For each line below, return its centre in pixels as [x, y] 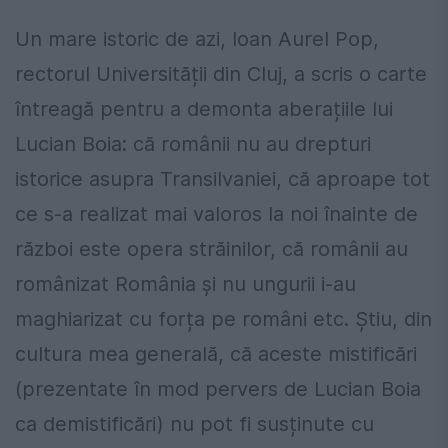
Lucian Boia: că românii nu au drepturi [193, 144]
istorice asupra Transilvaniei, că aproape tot [222, 179]
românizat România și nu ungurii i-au [185, 284]
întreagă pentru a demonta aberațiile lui [204, 109]
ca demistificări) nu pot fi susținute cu [194, 424]
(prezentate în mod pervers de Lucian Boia [218, 389]
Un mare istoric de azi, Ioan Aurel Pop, [197, 39]
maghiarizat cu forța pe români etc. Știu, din [223, 319]
